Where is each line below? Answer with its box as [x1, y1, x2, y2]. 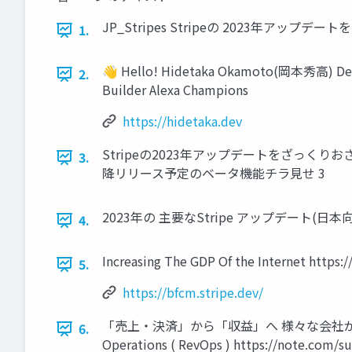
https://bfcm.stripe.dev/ [123, 283, 263, 302]
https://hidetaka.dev [123, 112, 242, 131]
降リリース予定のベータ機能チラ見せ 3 [102, 163, 325, 183]
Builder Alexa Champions [102, 80, 248, 100]
